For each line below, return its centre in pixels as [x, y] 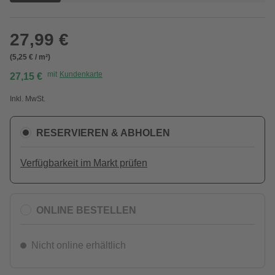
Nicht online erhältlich [79, 245]
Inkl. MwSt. [28, 99]
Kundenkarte [81, 74]
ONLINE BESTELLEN [86, 210]
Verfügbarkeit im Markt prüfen [84, 163]
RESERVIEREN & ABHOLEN [103, 133]
